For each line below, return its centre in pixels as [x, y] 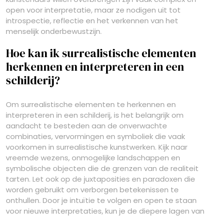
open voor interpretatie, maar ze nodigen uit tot [93, 10]
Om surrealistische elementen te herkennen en [91, 104]
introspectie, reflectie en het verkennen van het [92, 21]
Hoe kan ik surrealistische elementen [101, 53]
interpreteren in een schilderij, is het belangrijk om [95, 115]
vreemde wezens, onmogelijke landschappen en [93, 158]
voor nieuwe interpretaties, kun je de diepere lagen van [105, 211]
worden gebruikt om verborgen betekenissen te [92, 190]
